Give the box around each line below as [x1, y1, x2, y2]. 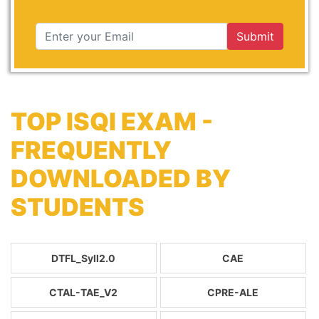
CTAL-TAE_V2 [49, 286, 118, 298]
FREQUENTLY [11, 135, 172, 164]
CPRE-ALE [207, 286, 259, 298]
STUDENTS [11, 192, 145, 221]
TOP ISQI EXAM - [11, 107, 213, 136]
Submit [236, 29, 274, 43]
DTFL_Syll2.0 [51, 252, 116, 264]
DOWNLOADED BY [11, 164, 231, 193]
